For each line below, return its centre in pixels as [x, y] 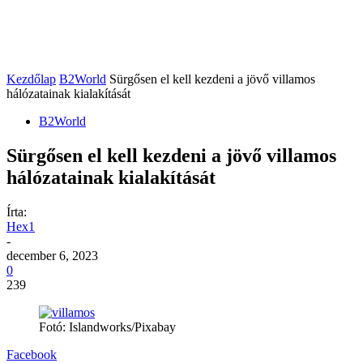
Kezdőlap [31, 79]
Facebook [32, 354]
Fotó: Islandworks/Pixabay [107, 327]
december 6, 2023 [52, 255]
